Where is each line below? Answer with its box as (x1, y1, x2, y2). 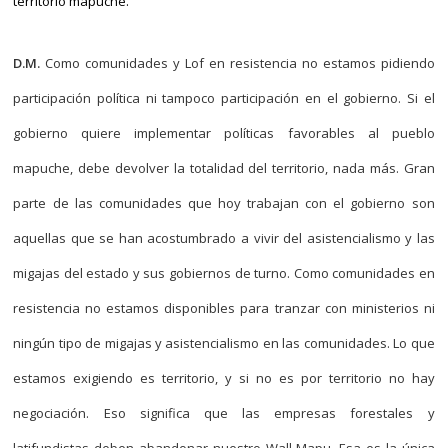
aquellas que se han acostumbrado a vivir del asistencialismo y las (13, 229, 435, 247)
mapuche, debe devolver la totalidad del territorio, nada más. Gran (13, 159, 435, 177)
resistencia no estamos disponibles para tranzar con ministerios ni (13, 299, 435, 317)
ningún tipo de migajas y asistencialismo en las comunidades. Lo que (13, 334, 435, 352)
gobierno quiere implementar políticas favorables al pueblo (13, 124, 435, 142)
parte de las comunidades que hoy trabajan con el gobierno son (13, 194, 435, 212)
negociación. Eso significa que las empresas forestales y (13, 404, 435, 422)
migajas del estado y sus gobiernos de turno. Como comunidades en (13, 264, 435, 282)
